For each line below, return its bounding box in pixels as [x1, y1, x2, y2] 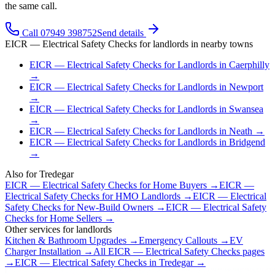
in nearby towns [188, 38, 253, 49]
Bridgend [229, 136, 265, 147]
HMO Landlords [115, 190, 180, 201]
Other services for [5, 223, 76, 234]
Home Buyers [153, 179, 207, 190]
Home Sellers [50, 212, 102, 223]
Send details [97, 27, 146, 38]
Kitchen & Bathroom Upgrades [5, 234, 126, 246]
